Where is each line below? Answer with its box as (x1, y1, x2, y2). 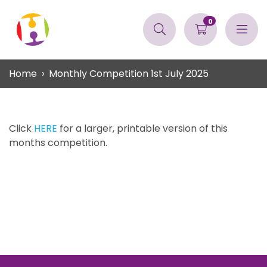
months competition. (9, 136, 110, 150)
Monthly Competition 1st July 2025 (49, 67, 209, 80)
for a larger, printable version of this (60, 122, 228, 135)
